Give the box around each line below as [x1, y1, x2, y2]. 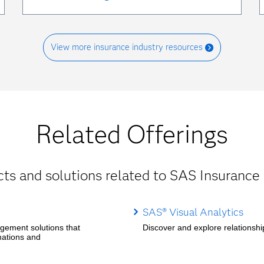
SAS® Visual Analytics [142, 205, 243, 218]
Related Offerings [36, 119, 228, 150]
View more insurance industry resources [50, 42, 203, 53]
